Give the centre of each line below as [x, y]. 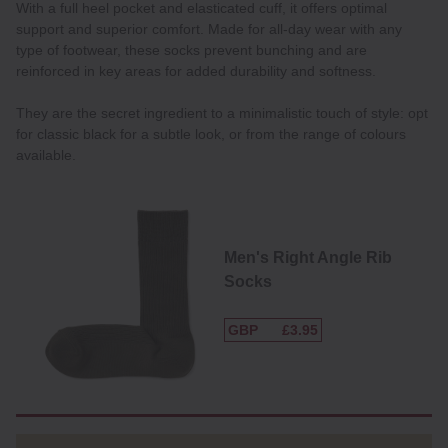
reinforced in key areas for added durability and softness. [196, 71]
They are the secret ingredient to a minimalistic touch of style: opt [222, 113]
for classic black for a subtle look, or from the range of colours [211, 134]
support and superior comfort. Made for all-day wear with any [209, 29]
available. [46, 155]
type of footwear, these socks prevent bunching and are [191, 50]
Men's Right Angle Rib [308, 258]
